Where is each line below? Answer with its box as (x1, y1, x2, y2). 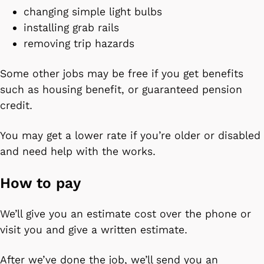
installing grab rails (24, 21, 123, 34)
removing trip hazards (24, 37, 138, 50)
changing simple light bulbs (24, 5, 166, 18)
